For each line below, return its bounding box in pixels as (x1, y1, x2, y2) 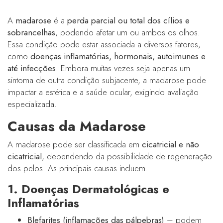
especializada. (7, 98, 57, 110)
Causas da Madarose (7, 115, 146, 136)
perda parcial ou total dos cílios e (67, 14, 190, 26)
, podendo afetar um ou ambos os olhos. (55, 26, 200, 38)
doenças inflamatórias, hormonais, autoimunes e (30, 50, 206, 62)
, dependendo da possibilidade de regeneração (42, 150, 212, 162)
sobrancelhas (7, 26, 55, 38)
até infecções (7, 62, 56, 74)
